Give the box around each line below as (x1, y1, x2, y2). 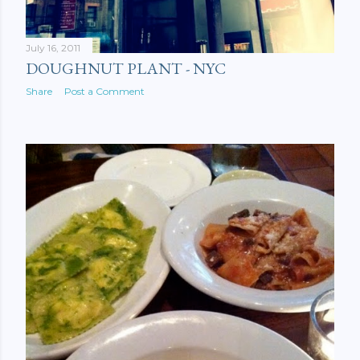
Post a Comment (64, 85, 145, 98)
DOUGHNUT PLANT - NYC (26, 58, 226, 80)
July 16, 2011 (26, 42, 80, 55)
